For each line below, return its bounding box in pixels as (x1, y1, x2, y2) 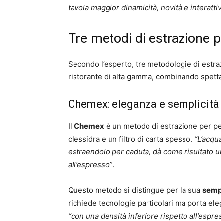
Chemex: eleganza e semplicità (68, 97, 219, 110)
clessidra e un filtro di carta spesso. (68, 134, 194, 144)
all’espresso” (68, 159, 112, 169)
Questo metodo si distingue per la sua (68, 185, 202, 195)
